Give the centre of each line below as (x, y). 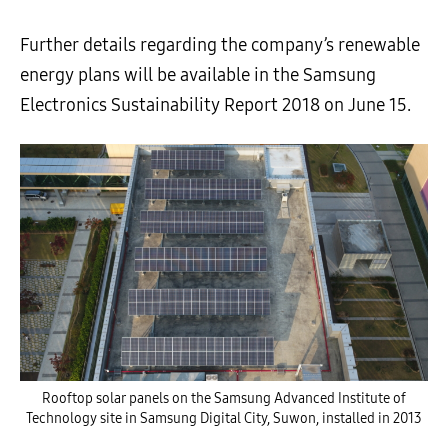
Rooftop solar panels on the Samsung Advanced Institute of (224, 399)
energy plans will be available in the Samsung (198, 75)
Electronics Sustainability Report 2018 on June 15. (215, 105)
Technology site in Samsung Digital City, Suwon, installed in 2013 (224, 419)
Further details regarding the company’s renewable (220, 45)
